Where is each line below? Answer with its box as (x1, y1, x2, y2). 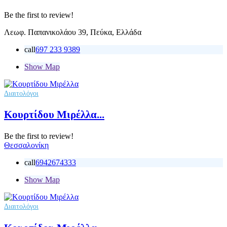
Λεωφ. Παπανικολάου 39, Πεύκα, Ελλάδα (4, 27, 141, 36)
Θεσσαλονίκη (4, 141, 49, 150)
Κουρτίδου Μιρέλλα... (4, 108, 104, 121)
